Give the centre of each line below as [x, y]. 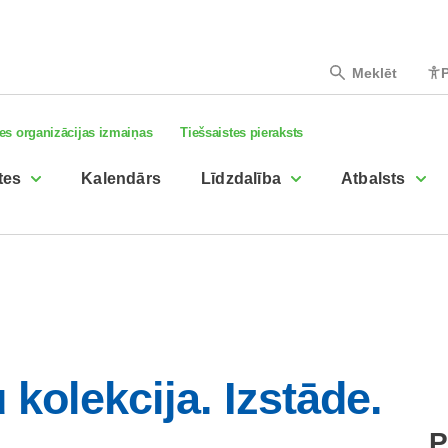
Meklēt [374, 72]
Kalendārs [121, 178]
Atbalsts [373, 178]
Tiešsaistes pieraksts [241, 132]
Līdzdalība [241, 178]
